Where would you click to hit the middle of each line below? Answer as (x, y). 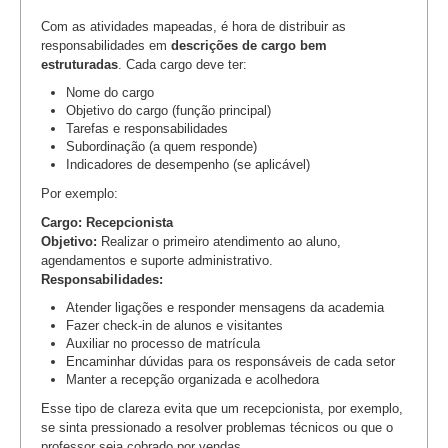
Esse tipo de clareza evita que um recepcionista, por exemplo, (222, 408)
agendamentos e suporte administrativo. (157, 260)
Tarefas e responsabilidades (147, 128)
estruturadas (79, 64)
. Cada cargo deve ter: (182, 64)
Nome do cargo (110, 92)
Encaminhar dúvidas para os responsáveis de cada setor (230, 361)
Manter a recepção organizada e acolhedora (192, 379)
